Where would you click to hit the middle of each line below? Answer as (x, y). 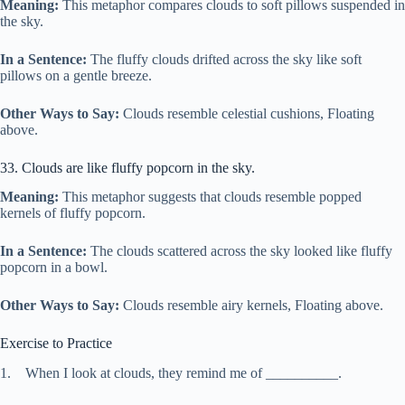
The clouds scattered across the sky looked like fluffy (240, 251)
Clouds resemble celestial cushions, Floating (247, 113)
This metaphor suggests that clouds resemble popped (210, 197)
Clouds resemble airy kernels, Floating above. (251, 306)
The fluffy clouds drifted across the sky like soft (224, 59)
